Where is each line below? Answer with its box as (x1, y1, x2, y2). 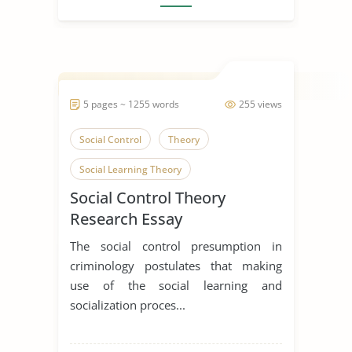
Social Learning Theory (79, 162, 181, 176)
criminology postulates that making (70, 257, 282, 273)
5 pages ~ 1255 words (83, 97, 179, 111)
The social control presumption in (70, 237, 282, 254)
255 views (239, 97, 282, 111)
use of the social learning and (70, 277, 282, 293)
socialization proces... (70, 296, 185, 313)
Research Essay (70, 207, 182, 229)
